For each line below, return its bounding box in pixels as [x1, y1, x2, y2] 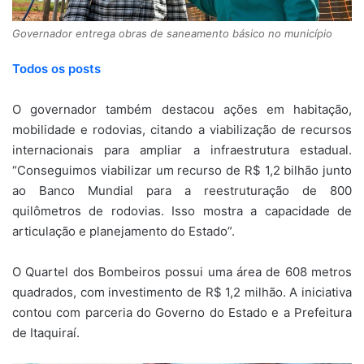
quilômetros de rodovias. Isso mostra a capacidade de [12, 203, 352, 219]
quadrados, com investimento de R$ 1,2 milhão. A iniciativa [12, 284, 352, 301]
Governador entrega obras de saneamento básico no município [12, 27, 332, 41]
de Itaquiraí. [12, 325, 80, 341]
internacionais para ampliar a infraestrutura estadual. [12, 142, 352, 158]
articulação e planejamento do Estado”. [12, 223, 235, 240]
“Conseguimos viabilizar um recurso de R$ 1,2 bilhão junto [12, 162, 352, 179]
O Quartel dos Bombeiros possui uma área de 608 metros [12, 264, 352, 280]
